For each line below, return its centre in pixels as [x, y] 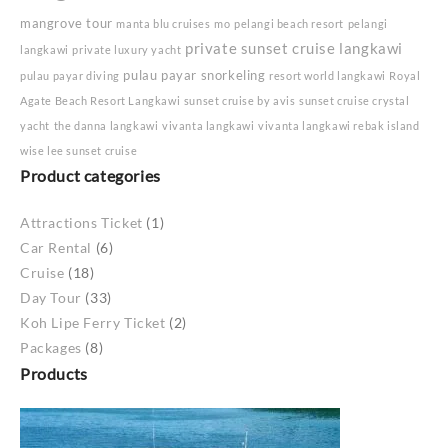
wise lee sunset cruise [79, 151]
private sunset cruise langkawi [294, 48]
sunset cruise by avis [239, 101]
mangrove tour [66, 23]
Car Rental [56, 248]
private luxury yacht [127, 50]
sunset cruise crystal [354, 101]
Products [54, 374]
